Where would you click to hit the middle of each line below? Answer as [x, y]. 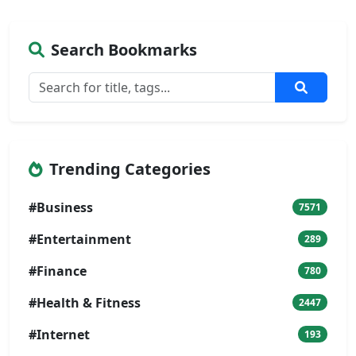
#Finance [58, 271]
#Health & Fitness [85, 302]
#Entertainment [80, 239]
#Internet [59, 334]
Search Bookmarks [124, 49]
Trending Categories [130, 168]
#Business [61, 207]
